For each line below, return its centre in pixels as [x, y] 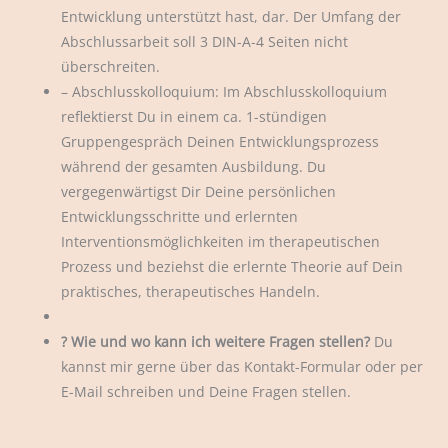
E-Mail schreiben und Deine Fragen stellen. [206, 392]
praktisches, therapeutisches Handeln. [191, 292]
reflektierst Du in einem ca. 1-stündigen [194, 117]
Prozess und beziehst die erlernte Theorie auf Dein [232, 267]
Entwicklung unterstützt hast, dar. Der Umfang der [231, 17]
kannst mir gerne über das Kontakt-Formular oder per [242, 367]
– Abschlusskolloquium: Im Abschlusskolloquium [224, 92]
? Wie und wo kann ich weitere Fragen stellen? [216, 342]
